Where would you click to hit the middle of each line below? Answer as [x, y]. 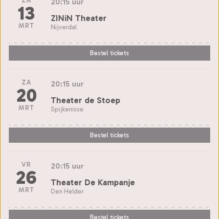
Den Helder [67, 191]
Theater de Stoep [86, 100]
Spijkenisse [67, 109]
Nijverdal [64, 27]
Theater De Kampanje [93, 182]
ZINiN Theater [79, 18]
